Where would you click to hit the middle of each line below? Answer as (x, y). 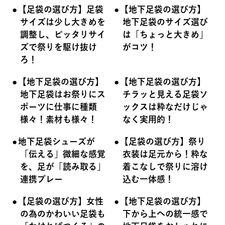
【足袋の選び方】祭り (163, 141)
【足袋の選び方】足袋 (61, 10)
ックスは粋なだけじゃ (165, 107)
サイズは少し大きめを (63, 22)
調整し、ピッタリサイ (63, 35)
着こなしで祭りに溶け (165, 166)
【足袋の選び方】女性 (61, 201)
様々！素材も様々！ (59, 120)
